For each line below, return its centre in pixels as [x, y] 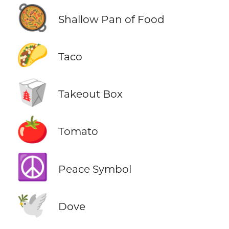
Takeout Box [90, 94]
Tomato [78, 131]
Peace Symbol [95, 169]
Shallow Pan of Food [111, 19]
